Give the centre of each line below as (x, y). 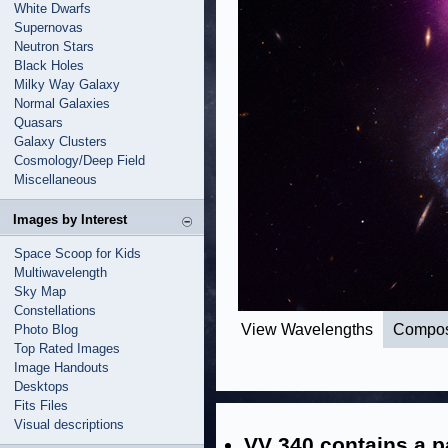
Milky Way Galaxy (67, 84)
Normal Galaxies (62, 103)
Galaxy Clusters (60, 141)
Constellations (55, 310)
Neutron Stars (54, 46)
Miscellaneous (55, 179)
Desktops (41, 386)
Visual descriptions (69, 424)
